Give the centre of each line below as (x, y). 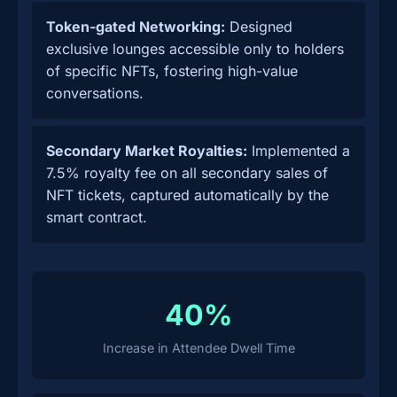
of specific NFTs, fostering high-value (172, 71)
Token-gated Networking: (136, 27)
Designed (259, 27)
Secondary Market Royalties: (147, 151)
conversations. (95, 93)
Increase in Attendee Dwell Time (198, 348)
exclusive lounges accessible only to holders (195, 49)
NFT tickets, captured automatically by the (187, 195)
